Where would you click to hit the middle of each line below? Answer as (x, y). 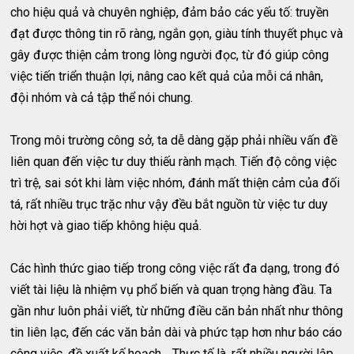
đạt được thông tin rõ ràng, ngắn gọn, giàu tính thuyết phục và (177, 34)
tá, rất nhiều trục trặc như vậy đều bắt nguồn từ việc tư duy (169, 205)
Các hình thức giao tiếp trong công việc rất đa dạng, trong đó (175, 269)
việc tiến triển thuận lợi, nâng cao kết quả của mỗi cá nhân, (167, 77)
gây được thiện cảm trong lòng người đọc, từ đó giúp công (170, 55)
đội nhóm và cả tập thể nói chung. (102, 98)
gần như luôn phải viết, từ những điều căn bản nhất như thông (177, 311)
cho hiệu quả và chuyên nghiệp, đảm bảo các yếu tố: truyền (170, 13)
